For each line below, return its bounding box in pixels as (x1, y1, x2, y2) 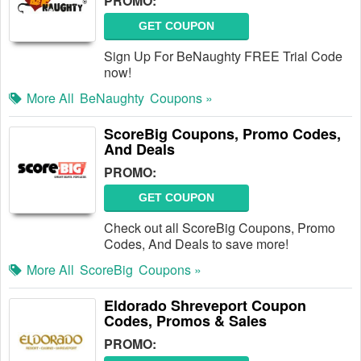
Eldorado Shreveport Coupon (104, 295, 306, 316)
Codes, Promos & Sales (104, 310, 267, 331)
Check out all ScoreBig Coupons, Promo (104, 218, 335, 237)
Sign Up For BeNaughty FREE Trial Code (104, 47, 342, 65)
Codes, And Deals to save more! (104, 234, 288, 253)
